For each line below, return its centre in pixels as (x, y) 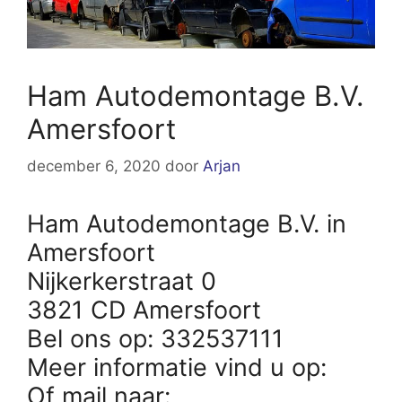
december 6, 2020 (94, 166)
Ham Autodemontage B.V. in (187, 224)
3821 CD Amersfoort (144, 310)
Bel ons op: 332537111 (155, 339)
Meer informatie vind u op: (180, 368)
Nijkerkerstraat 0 (122, 282)
